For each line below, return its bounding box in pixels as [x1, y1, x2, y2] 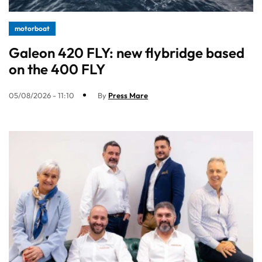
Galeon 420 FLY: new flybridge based [9, 43, 244, 61]
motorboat [15, 23, 50, 33]
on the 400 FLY [9, 60, 105, 78]
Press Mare [108, 90, 148, 100]
